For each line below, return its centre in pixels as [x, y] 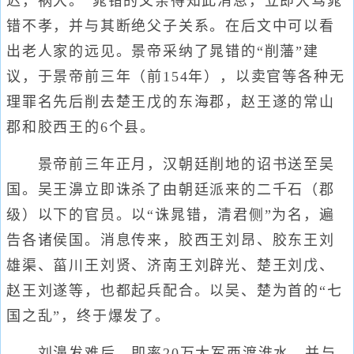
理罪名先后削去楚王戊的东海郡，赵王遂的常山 [171, 102]
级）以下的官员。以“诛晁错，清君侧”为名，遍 [171, 215]
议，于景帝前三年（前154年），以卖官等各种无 [176, 77]
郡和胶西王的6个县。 [81, 127]
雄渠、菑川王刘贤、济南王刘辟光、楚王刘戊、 [171, 265]
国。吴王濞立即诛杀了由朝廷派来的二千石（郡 [171, 190]
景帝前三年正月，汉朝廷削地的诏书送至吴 [171, 164]
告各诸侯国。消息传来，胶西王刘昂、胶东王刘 [171, 240]
